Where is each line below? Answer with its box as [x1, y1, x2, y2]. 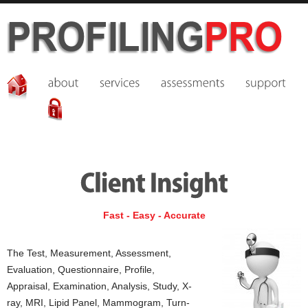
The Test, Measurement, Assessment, [7, 247, 171, 258]
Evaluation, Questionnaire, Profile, [7, 264, 155, 275]
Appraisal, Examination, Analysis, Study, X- [7, 280, 192, 291]
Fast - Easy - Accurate [102, 210, 206, 221]
